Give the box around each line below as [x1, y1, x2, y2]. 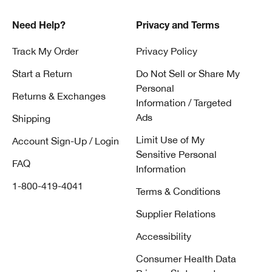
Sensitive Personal [136, 149, 217, 160]
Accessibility [136, 231, 191, 242]
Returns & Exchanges [12, 90, 106, 102]
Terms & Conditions [136, 186, 220, 197]
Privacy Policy [136, 46, 197, 57]
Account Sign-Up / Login [12, 135, 119, 147]
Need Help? [12, 22, 66, 32]
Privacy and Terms [136, 22, 220, 32]
